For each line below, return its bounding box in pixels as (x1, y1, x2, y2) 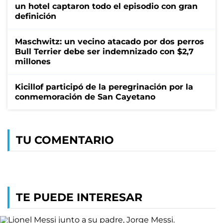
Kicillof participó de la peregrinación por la (15, 82, 193, 92)
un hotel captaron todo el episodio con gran (15, 1, 198, 11)
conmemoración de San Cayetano (15, 92, 155, 102)
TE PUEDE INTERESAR (16, 190, 142, 204)
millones (15, 56, 51, 66)
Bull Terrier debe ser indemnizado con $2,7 (15, 46, 194, 56)
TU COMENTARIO (16, 133, 114, 147)
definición (15, 11, 56, 21)
